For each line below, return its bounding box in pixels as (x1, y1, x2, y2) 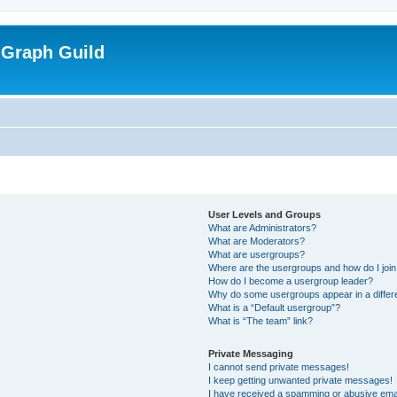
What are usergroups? (208, 248, 306, 260)
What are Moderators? (208, 235, 306, 246)
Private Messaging (208, 347, 294, 359)
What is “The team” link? (208, 315, 314, 326)
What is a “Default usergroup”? (208, 301, 341, 313)
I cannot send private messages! (208, 361, 350, 372)
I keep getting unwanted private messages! (208, 374, 393, 385)
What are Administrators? (208, 222, 317, 233)
